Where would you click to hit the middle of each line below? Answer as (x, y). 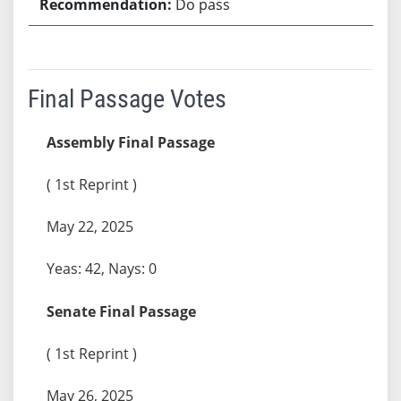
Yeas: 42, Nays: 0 (101, 268)
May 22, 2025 (90, 226)
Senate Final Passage (121, 311)
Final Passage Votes (127, 98)
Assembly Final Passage (130, 142)
